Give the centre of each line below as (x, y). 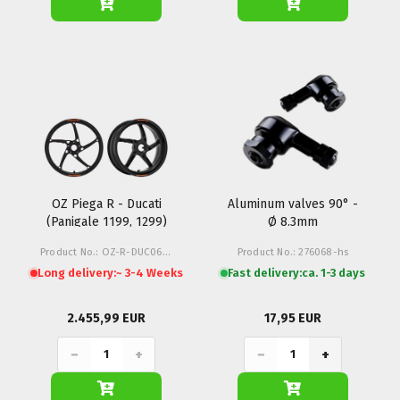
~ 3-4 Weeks (149, 273)
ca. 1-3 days (333, 273)
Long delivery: (76, 273)
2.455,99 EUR (106, 318)
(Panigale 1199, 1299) (106, 222)
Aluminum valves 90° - (293, 204)
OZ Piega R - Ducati (106, 204)
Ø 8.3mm (293, 222)
